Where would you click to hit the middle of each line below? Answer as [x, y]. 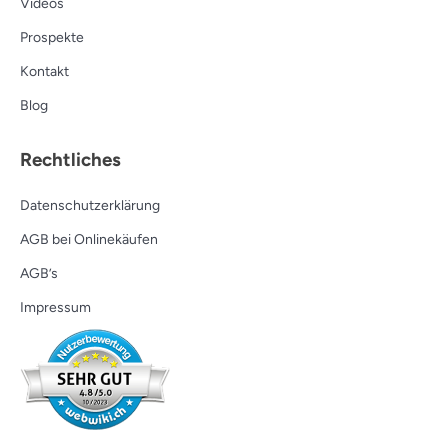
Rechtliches [70, 159]
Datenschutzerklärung [90, 205]
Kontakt [44, 72]
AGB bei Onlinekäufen [89, 239]
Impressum [55, 307]
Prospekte [52, 38]
